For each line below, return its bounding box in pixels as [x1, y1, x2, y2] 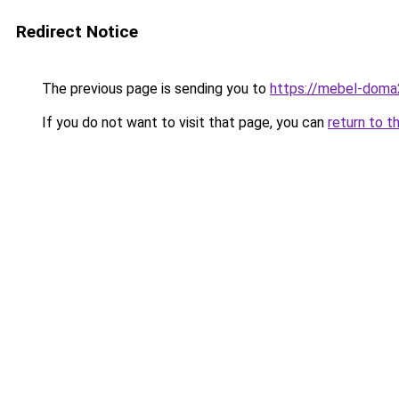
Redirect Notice [16, 21, 138, 42]
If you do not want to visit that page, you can [38, 114, 328, 131]
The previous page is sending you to [38, 80, 270, 97]
